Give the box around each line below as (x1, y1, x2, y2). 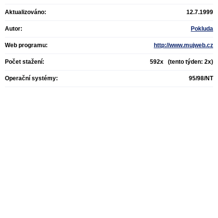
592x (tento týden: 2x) (150, 58, 213, 65)
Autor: (5, 25, 22, 32)
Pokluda (191, 25, 213, 32)
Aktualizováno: (5, 9, 46, 16)
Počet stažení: (5, 58, 44, 65)
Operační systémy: (5, 75, 58, 82)
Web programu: (5, 42, 48, 49)
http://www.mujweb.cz (154, 42, 213, 49)
